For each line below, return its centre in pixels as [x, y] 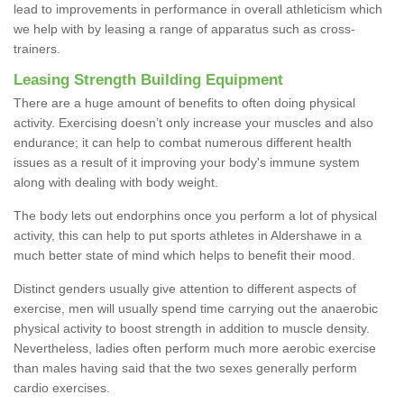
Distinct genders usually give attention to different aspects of [185, 288]
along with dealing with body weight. [116, 182]
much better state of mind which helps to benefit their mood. [184, 255]
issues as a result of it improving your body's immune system [187, 162]
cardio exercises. [62, 387]
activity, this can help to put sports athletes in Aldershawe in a [188, 235]
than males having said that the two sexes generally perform [185, 367]
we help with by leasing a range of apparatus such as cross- [184, 28]
